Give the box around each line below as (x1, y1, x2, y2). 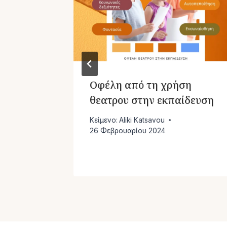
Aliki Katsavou (119, 116, 165, 124)
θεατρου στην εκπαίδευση (90, 93, 214, 107)
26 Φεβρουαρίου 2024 (90, 126, 165, 135)
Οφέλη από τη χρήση (90, 78, 192, 92)
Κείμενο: (90, 116, 118, 124)
